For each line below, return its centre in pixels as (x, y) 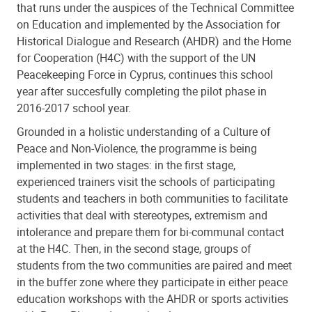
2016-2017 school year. (74, 108)
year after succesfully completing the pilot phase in (142, 91)
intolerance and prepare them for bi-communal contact (150, 232)
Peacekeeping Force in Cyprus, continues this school (145, 74)
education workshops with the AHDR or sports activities (153, 298)
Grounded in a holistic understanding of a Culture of (144, 131)
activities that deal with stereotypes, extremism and (142, 215)
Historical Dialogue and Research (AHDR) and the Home (154, 41)
